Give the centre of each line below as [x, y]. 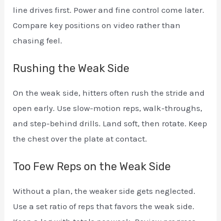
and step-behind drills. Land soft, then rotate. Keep [110, 124]
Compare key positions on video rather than [97, 25]
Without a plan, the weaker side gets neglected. [104, 191]
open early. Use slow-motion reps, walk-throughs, [108, 108]
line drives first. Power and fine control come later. [109, 10]
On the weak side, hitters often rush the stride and [109, 93]
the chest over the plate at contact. [80, 139]
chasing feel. [38, 40]
